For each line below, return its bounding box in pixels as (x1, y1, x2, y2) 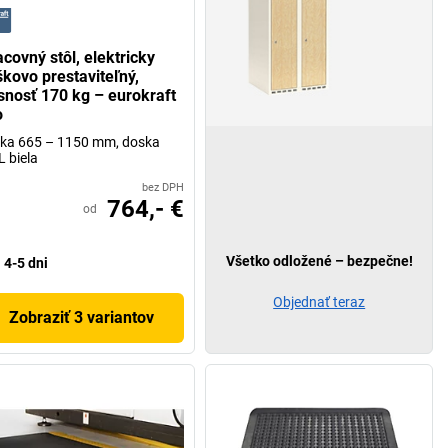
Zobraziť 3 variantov (9, 308, 155, 328)
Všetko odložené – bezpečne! (225, 253, 413, 270)
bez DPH (142, 181, 185, 195)
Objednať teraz (273, 294, 366, 311)
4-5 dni (3, 255, 48, 272)
